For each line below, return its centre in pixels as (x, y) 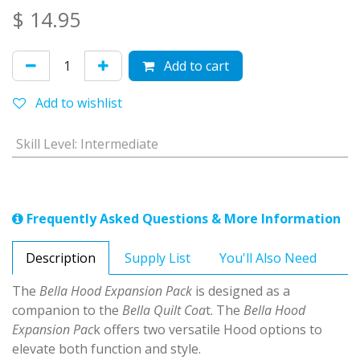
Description (61, 258)
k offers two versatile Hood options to (208, 330)
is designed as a (241, 291)
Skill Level (45, 144)
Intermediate (119, 144)
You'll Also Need (268, 258)
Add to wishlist (79, 103)
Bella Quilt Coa (164, 311)
